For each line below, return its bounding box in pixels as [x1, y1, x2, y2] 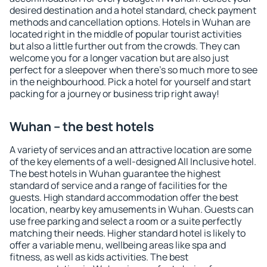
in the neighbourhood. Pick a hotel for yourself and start [10, 75, 251, 88]
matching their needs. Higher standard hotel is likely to [10, 226, 246, 240]
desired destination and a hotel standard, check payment [10, 4, 256, 17]
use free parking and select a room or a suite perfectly [10, 215, 241, 228]
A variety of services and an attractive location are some [10, 143, 252, 156]
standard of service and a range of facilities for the [10, 179, 227, 192]
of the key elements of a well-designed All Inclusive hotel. [10, 155, 256, 168]
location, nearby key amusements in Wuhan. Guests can [10, 203, 254, 216]
